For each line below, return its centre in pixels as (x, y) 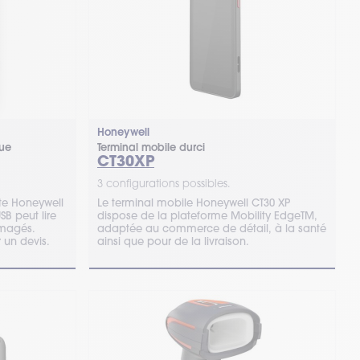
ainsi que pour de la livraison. (173, 241)
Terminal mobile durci (151, 147)
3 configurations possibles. (164, 183)
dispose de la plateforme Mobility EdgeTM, (207, 215)
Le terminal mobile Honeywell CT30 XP (193, 202)
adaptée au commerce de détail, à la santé (211, 228)
